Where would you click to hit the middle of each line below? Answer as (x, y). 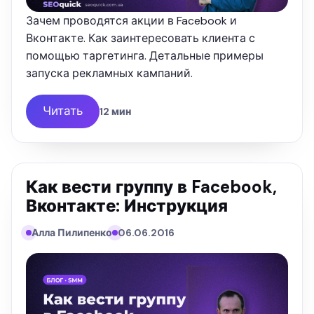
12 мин (115, 111)
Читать (63, 111)
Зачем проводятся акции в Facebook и (131, 20)
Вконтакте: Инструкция (127, 205)
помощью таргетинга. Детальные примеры (145, 55)
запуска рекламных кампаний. (109, 73)
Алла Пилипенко (72, 232)
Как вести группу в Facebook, (151, 186)
